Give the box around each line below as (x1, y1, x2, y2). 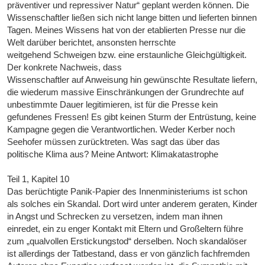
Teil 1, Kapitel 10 (7, 174, 70, 185)
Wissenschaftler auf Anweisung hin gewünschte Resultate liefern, (7, 75, 258, 85)
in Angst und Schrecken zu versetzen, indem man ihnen (7, 211, 223, 222)
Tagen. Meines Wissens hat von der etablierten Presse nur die (7, 25, 246, 35)
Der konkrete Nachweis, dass (7, 62, 122, 73)
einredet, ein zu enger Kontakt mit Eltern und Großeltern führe (7, 224, 244, 234)
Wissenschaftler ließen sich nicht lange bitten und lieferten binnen (7, 12, 257, 23)
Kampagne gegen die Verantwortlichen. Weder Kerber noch (7, 124, 235, 135)
